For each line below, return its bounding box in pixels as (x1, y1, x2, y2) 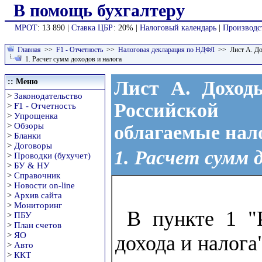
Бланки (14, 131, 41, 140)
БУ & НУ (14, 161, 50, 170)
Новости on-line (14, 181, 75, 190)
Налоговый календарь (140, 23, 216, 32)
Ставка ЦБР (71, 23, 113, 32)
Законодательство (14, 91, 82, 101)
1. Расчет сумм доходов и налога (22, 55, 122, 63)
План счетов (14, 220, 61, 230)
